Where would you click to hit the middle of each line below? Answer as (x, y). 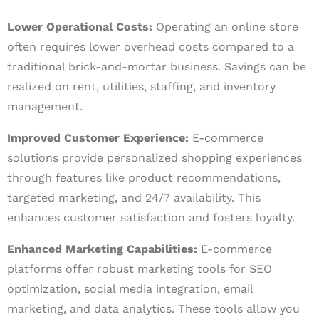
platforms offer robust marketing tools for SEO (140, 269)
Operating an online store (225, 27)
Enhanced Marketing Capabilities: (102, 249)
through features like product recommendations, (144, 178)
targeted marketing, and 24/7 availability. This (134, 198)
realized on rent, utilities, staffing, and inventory (141, 87)
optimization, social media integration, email (130, 289)
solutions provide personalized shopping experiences (155, 158)
